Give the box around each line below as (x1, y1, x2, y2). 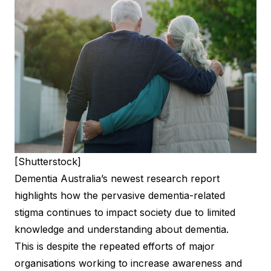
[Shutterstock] (15, 155, 81, 168)
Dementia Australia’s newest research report (15, 172, 220, 184)
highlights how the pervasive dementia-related (15, 189, 225, 201)
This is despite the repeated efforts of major (15, 240, 215, 252)
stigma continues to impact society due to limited (15, 206, 235, 218)
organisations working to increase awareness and (15, 256, 242, 269)
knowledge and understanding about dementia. (15, 223, 229, 235)
